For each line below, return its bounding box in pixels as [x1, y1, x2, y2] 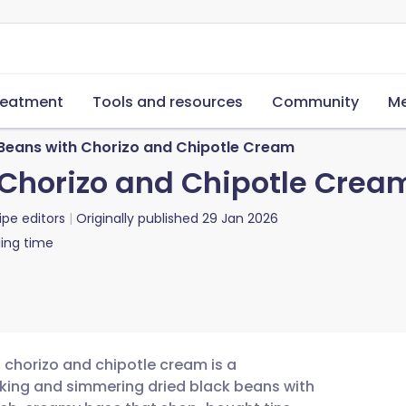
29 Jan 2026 [202, 209, 278, 227]
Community [272, 92, 359, 112]
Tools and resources [92, 92, 243, 112]
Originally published [76, 209, 198, 227]
